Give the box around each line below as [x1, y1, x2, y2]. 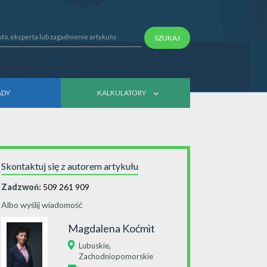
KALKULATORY [97, 88, 147, 97]
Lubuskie [79, 241, 110, 250]
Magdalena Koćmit [68, 222, 156, 235]
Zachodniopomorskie [79, 252, 154, 261]
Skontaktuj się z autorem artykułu [1, 160, 138, 172]
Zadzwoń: [1, 182, 41, 192]
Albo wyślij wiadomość [1, 200, 83, 210]
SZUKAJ [154, 33, 181, 42]
